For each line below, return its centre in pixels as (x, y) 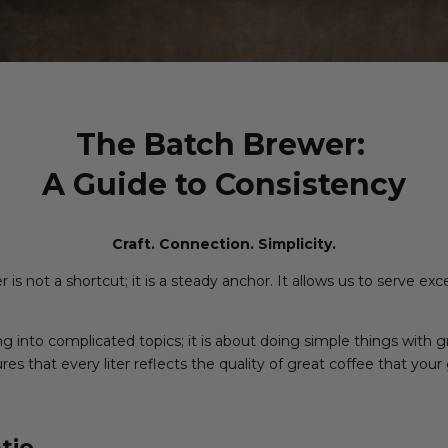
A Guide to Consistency (224, 184)
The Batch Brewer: (224, 144)
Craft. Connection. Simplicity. (224, 243)
